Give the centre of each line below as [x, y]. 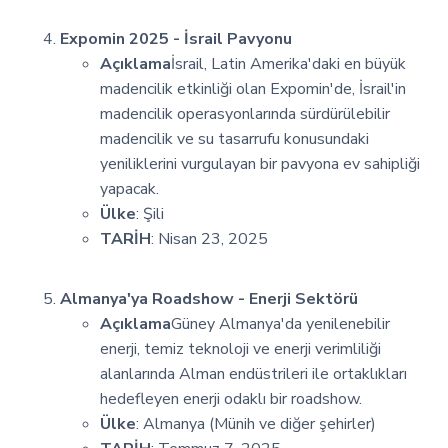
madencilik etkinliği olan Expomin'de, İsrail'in [253, 88]
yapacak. [129, 188]
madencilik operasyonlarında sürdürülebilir [245, 113]
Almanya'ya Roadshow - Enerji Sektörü [209, 298]
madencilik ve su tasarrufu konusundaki [234, 138]
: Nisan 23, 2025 [209, 238]
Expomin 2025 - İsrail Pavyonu [176, 38]
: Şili [150, 213]
